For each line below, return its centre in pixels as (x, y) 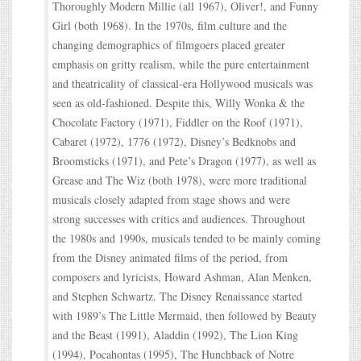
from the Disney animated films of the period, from (170, 257)
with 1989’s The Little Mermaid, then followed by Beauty (185, 315)
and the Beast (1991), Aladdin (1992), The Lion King (175, 334)
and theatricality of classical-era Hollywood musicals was (183, 83)
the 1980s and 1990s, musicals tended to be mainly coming (187, 238)
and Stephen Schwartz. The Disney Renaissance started (177, 296)
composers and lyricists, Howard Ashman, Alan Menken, (182, 276)
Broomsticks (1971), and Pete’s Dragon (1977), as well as (184, 160)
